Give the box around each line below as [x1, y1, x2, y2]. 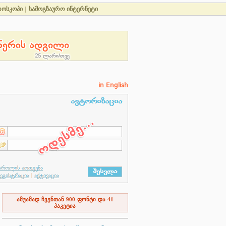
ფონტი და [75, 196, 107, 203]
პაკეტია [54, 203, 76, 209]
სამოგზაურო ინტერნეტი [29, 6, 98, 13]
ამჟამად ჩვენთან [16, 196, 66, 203]
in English [98, 82, 128, 89]
